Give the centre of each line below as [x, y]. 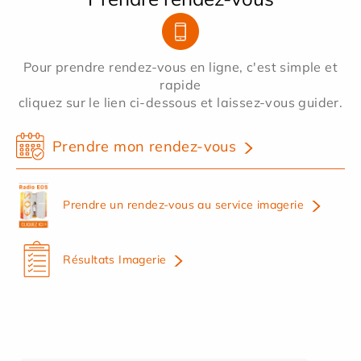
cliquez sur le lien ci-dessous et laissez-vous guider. [180, 102]
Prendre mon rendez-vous [145, 146]
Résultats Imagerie [115, 259]
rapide [180, 84]
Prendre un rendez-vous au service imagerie [183, 205]
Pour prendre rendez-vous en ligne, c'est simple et [180, 66]
